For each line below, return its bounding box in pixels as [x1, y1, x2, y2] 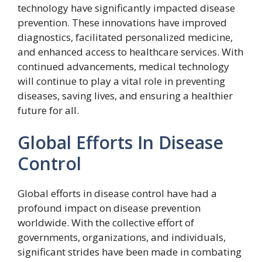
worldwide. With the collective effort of [18, 216, 194, 230]
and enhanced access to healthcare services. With [18, 44, 243, 58]
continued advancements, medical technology [18, 59, 229, 73]
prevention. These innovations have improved [18, 15, 227, 29]
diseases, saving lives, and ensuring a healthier [18, 88, 233, 102]
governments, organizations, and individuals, [18, 230, 226, 244]
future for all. [18, 103, 79, 117]
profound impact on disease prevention [18, 201, 201, 215]
